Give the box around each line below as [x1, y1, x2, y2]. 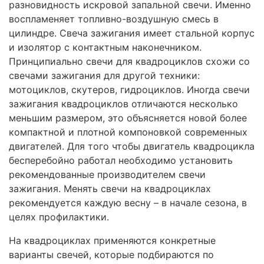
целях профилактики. [9, 211, 109, 223]
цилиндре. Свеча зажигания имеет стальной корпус [9, 27, 255, 39]
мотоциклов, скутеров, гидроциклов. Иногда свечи [9, 84, 250, 96]
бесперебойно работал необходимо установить [9, 154, 233, 167]
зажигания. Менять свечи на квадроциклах [9, 183, 211, 195]
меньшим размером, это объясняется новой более [9, 112, 247, 124]
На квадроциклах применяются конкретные [9, 235, 216, 247]
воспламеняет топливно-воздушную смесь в [9, 13, 219, 25]
